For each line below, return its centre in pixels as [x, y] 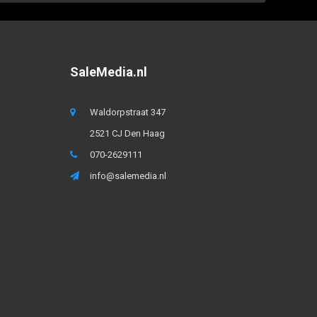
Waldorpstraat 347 [127, 112]
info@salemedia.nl [128, 175]
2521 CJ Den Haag [127, 133]
